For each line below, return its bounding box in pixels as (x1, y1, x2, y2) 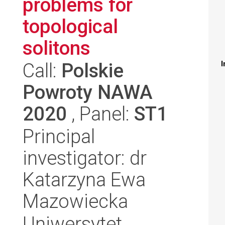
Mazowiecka (23, 190, 128, 212)
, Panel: (67, 102, 134, 125)
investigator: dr (23, 147, 147, 169)
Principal (23, 125, 95, 148)
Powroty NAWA (23, 81, 153, 103)
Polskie (61, 59, 124, 82)
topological (23, 15, 118, 38)
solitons (23, 37, 90, 59)
